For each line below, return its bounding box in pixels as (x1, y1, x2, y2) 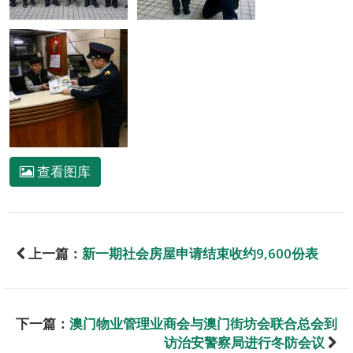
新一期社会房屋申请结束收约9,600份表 (82, 244, 318, 262)
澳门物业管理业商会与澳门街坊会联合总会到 (69, 314, 337, 333)
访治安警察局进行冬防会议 (164, 333, 325, 351)
